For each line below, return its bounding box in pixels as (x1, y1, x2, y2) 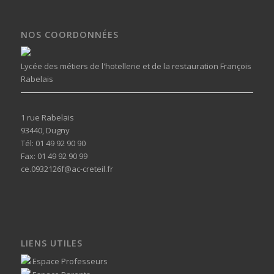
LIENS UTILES (20, 237, 83, 249)
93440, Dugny (20, 124, 70, 136)
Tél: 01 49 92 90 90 (20, 137, 86, 149)
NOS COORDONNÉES (20, 29, 119, 41)
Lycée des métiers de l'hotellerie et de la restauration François (20, 60, 251, 72)
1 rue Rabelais (20, 111, 74, 123)
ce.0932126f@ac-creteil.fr (20, 163, 113, 174)
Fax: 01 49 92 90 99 (20, 150, 87, 161)
